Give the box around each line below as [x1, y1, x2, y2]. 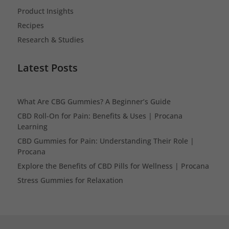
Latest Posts [17, 60, 78, 75]
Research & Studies [17, 34, 84, 44]
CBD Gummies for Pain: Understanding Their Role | [17, 135, 194, 146]
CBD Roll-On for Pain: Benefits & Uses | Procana [17, 110, 182, 121]
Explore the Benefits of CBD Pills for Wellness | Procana [17, 161, 209, 171]
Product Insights [17, 6, 74, 16]
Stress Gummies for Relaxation [17, 175, 123, 185]
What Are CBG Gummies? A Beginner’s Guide [17, 96, 171, 106]
